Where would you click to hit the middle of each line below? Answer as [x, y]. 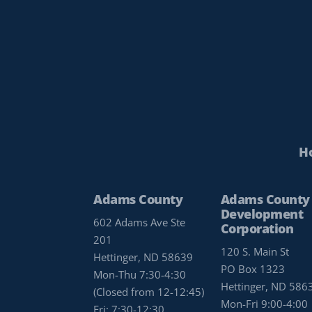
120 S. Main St [255, 252]
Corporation [257, 229]
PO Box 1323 [252, 269]
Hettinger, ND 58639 [143, 257]
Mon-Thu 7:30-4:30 [140, 275]
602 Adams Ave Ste [140, 223]
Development [262, 214]
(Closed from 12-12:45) [149, 292]
